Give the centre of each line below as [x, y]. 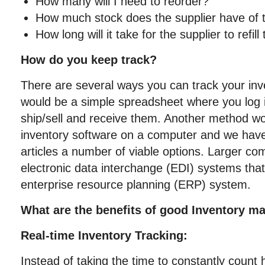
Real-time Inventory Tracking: [104, 235]
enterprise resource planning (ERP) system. [136, 185]
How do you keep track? [89, 60]
